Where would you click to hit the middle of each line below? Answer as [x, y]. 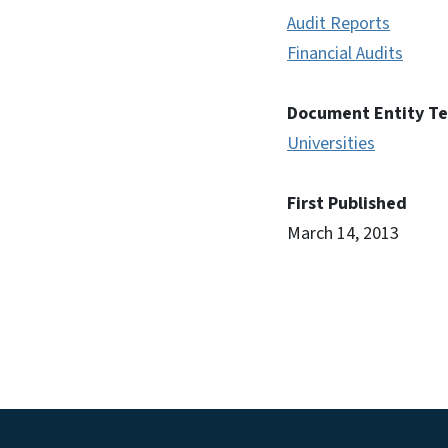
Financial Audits [345, 53]
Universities [331, 143]
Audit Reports [338, 23]
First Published [347, 203]
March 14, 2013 [343, 233]
